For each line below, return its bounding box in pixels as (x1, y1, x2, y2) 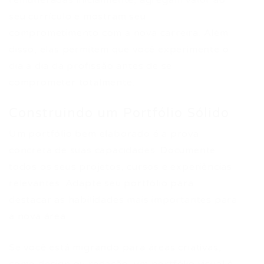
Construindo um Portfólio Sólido (9, 105, 230, 121)
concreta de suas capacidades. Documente (9, 144, 216, 156)
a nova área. (9, 210, 68, 222)
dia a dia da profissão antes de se (9, 60, 173, 72)
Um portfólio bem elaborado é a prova (9, 128, 199, 140)
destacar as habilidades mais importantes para (9, 194, 237, 206)
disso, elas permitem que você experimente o (9, 44, 229, 55)
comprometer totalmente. (9, 77, 135, 88)
